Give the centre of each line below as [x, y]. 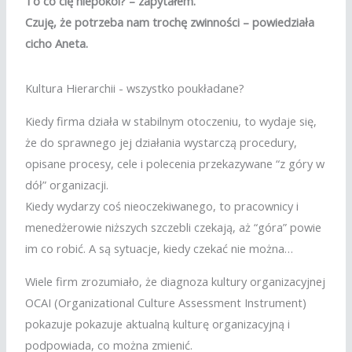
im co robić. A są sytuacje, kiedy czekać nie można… [159, 249]
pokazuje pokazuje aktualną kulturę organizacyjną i [158, 323]
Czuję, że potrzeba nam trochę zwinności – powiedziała [170, 22]
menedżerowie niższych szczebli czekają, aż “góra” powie [174, 227]
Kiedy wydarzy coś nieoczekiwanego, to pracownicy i [162, 206]
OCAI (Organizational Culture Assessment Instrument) [166, 302]
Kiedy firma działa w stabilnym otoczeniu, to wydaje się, [171, 121]
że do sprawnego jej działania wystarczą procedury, [161, 143]
